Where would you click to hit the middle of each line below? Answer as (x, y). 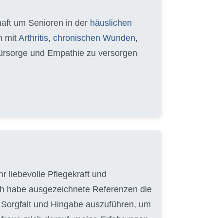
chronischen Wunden (94, 38)
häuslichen (111, 23)
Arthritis (33, 38)
